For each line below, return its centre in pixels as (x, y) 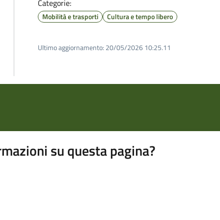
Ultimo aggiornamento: (71, 47)
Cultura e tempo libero (140, 16)
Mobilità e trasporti (70, 16)
